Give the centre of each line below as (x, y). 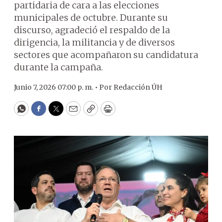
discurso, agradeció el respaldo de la (92, 30)
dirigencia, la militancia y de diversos (94, 42)
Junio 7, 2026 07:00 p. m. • (56, 87)
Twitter (72, 113)
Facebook (59, 113)
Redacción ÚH (138, 87)
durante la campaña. (58, 67)
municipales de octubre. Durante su (91, 18)
